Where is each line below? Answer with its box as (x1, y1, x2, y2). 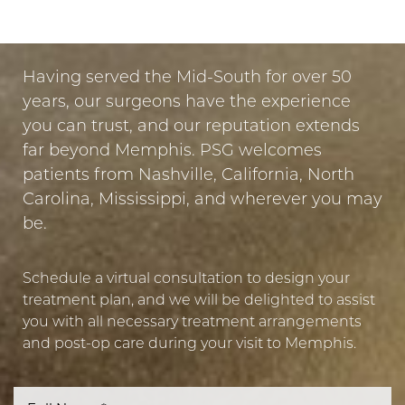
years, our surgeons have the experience (23, 94, 351, 112)
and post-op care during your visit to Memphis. (23, 337, 356, 353)
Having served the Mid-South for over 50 (23, 70, 352, 88)
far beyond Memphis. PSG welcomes (23, 143, 322, 161)
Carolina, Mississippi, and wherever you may (23, 192, 382, 210)
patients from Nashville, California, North (23, 167, 354, 185)
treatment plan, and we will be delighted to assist (23, 294, 375, 309)
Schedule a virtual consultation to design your (23, 272, 350, 287)
